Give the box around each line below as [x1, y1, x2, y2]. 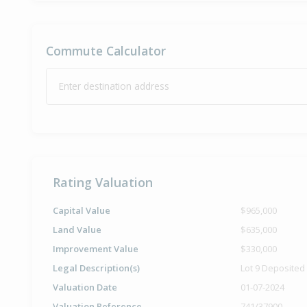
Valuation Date [53, 281, 117, 294]
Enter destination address [59, 79, 169, 93]
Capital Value [53, 204, 110, 217]
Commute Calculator [46, 42, 166, 60]
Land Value [53, 223, 101, 236]
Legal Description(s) [53, 262, 140, 275]
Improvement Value [53, 243, 138, 256]
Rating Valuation [53, 174, 153, 191]
